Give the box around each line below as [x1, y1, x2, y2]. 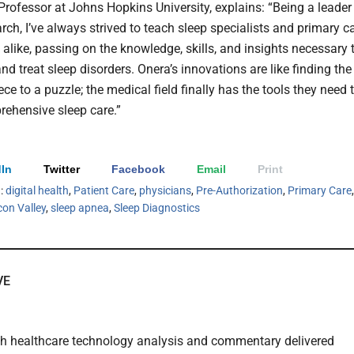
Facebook [111, 163, 165, 176]
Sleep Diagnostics [114, 201, 200, 215]
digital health [6, 184, 69, 198]
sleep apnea [51, 201, 109, 215]
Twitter [43, 163, 80, 176]
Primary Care [288, 184, 352, 198]
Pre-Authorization [196, 184, 283, 198]
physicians [139, 184, 191, 198]
